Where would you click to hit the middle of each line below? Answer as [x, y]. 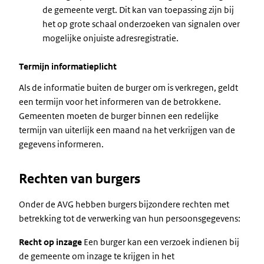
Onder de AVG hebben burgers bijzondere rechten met [124, 204]
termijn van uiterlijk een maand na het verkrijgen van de [127, 130]
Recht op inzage [50, 242]
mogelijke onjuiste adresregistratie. [110, 38]
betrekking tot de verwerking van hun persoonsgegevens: [130, 218]
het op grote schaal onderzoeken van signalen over [141, 24]
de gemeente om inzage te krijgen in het [97, 256]
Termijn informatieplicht [68, 66]
